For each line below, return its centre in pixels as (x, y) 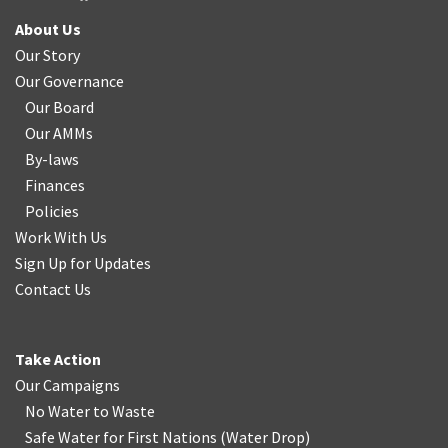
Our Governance (69, 81)
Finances (55, 185)
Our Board (59, 107)
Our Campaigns (67, 385)
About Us (48, 29)
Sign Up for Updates (83, 263)
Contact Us (53, 289)
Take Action (58, 359)
